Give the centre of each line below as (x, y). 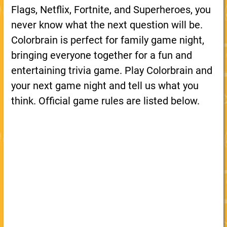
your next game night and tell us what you (105, 86)
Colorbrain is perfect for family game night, (107, 40)
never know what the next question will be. (107, 25)
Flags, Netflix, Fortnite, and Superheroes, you (111, 10)
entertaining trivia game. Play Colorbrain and (111, 70)
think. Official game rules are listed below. (105, 101)
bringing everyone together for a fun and (101, 55)
